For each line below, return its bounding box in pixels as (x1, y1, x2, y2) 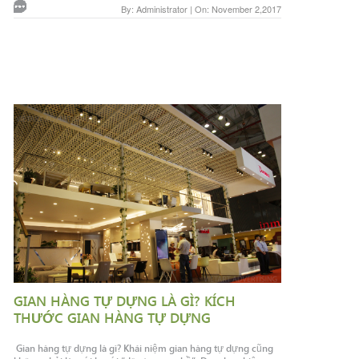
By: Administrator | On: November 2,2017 (120, 2, 281, 16)
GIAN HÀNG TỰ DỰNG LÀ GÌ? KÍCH (13, 291, 236, 309)
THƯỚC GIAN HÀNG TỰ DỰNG (13, 308, 211, 326)
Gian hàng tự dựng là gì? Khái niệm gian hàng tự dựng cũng (13, 341, 273, 354)
